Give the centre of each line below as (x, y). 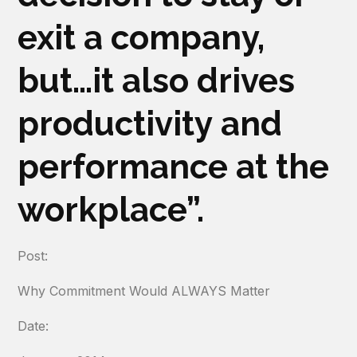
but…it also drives (157, 81)
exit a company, (141, 38)
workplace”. (111, 210)
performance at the (174, 167)
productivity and (150, 124)
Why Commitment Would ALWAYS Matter (144, 291)
